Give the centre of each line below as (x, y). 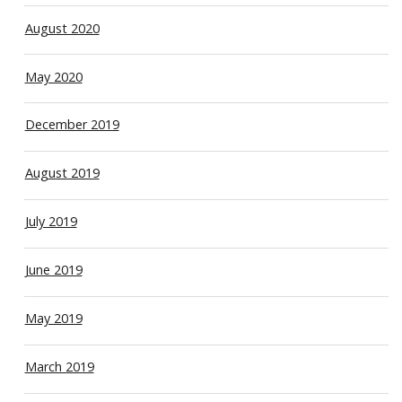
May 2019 (53, 319)
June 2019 (53, 270)
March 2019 (59, 367)
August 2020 (62, 28)
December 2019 (72, 125)
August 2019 (62, 173)
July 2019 (51, 222)
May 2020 (53, 76)
